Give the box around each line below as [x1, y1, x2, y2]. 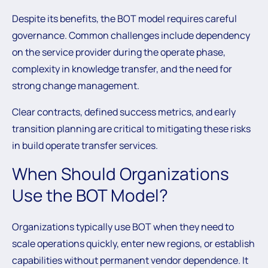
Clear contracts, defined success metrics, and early [12, 105, 236, 118]
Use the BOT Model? [12, 184, 168, 206]
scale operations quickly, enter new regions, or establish [12, 237, 255, 250]
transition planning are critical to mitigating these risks [12, 122, 251, 135]
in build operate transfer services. [12, 139, 158, 152]
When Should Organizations [12, 162, 229, 185]
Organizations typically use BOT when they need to [12, 220, 234, 233]
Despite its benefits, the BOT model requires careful [12, 12, 237, 25]
